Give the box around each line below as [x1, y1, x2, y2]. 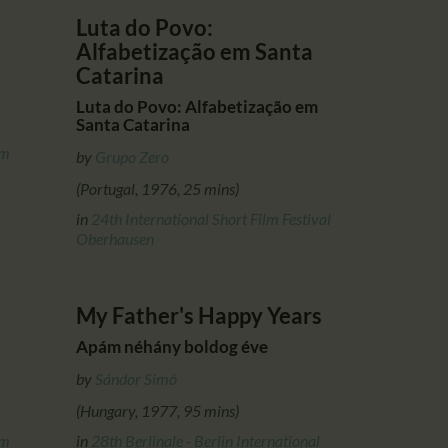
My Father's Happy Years [76, 301, 322, 329]
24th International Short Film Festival [91, 208, 331, 228]
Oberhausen [76, 228, 154, 248]
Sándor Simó [95, 368, 177, 388]
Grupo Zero [95, 146, 169, 166]
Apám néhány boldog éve [76, 335, 268, 357]
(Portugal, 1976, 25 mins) [76, 178, 239, 198]
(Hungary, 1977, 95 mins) [76, 400, 239, 420]
